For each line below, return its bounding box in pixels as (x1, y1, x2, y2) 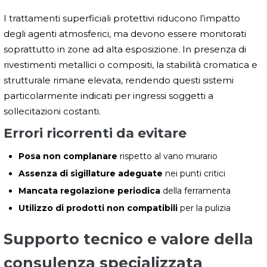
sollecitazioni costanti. (4, 105, 101, 117)
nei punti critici (163, 167, 225, 179)
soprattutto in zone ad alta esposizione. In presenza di (4, 43, 246, 55)
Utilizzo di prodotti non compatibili (18, 202, 178, 213)
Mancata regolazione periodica (18, 185, 160, 196)
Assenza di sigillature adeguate (18, 167, 163, 179)
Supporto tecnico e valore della (4, 229, 253, 248)
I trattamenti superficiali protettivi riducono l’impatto (4, 12, 240, 24)
